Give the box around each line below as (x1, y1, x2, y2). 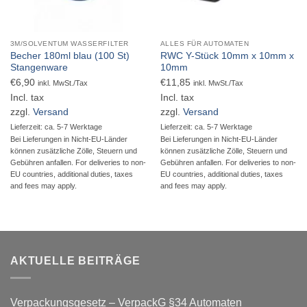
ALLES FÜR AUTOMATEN (160, 39, 249, 47)
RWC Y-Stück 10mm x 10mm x (160, 50, 294, 61)
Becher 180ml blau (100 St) (10, 50, 130, 61)
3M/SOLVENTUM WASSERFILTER (10, 39, 129, 47)
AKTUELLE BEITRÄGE (10, 254, 140, 267)
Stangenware (10, 62, 68, 73)
